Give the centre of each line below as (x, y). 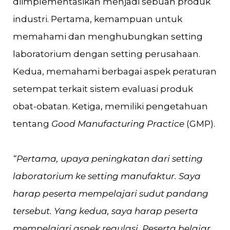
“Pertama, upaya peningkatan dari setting (108, 159)
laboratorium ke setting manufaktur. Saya (107, 176)
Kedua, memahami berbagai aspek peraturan (115, 71)
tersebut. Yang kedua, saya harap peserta (106, 211)
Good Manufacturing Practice (118, 124)
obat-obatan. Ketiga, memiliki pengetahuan (110, 106)
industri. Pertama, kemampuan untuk (98, 19)
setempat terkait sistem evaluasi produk (103, 89)
